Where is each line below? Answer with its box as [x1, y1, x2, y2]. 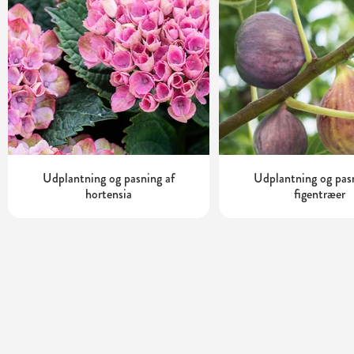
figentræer [294, 185, 346, 204]
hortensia [85, 185, 133, 204]
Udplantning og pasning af [43, 169, 175, 188]
